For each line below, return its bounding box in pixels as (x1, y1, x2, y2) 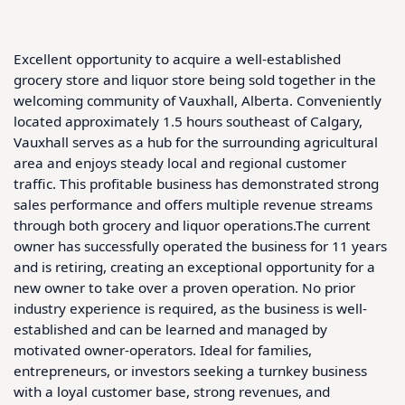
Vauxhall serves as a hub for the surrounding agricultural (14, 132, 378, 151)
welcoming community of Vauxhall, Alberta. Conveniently (14, 90, 381, 109)
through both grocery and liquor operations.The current (14, 215, 371, 234)
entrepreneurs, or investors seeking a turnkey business (14, 361, 367, 380)
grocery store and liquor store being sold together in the (14, 70, 376, 89)
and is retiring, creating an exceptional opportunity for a (14, 257, 375, 276)
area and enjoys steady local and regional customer (14, 153, 346, 172)
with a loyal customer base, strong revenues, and (14, 381, 330, 400)
